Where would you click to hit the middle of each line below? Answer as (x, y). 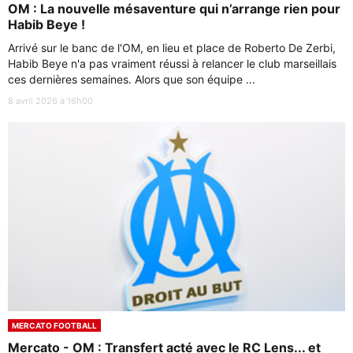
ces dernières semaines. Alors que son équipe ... (132, 79)
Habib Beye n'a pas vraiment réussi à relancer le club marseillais (172, 63)
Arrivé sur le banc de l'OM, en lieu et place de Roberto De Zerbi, (172, 47)
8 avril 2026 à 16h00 (50, 100)
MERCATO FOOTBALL (54, 326)
